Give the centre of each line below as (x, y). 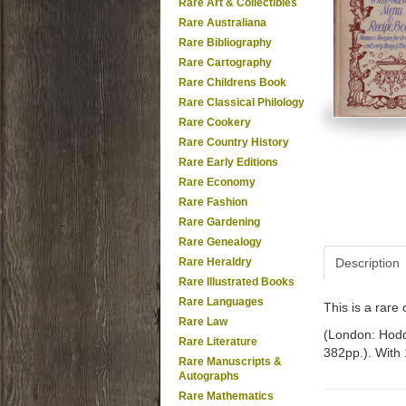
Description (367, 263)
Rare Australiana (222, 23)
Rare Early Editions (228, 162)
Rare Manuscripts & (230, 362)
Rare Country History (234, 142)
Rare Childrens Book (232, 82)
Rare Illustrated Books (237, 282)
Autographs (209, 376)
